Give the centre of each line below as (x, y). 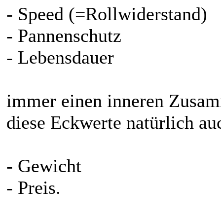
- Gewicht (44, 166)
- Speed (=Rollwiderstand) (107, 14)
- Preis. (34, 188)
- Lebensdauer (60, 57)
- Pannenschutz (64, 36)
